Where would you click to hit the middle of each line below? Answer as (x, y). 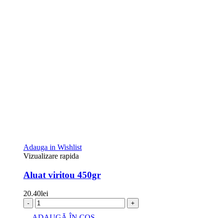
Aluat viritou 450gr (62, 175)
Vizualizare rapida (51, 156)
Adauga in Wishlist (53, 147)
